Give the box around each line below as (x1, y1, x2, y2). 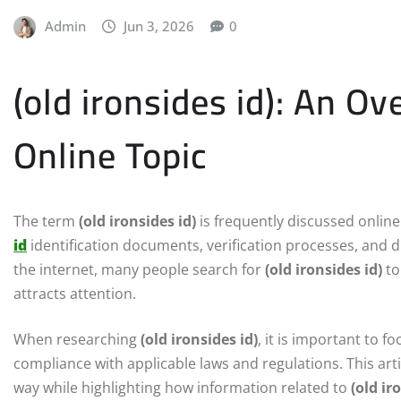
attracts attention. (13, 284, 136, 304)
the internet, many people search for (13, 260, 265, 280)
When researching (13, 329, 141, 350)
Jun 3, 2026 (124, 16, 195, 35)
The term (13, 211, 79, 232)
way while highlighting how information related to (13, 378, 351, 398)
